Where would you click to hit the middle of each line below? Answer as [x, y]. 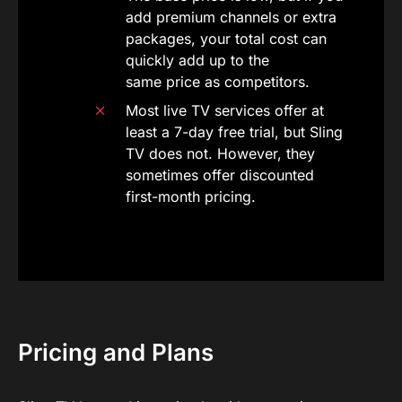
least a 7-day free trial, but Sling [234, 132]
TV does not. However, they [220, 153]
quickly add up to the [197, 60]
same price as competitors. [218, 82]
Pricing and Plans [116, 352]
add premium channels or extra [231, 17]
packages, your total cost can [226, 39]
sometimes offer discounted [220, 175]
